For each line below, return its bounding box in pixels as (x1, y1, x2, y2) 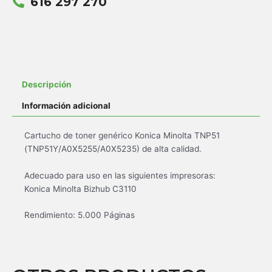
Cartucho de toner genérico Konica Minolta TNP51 (24, 130, 220, 140)
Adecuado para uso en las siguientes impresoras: (24, 170, 216, 180)
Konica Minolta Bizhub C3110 (24, 183, 137, 194)
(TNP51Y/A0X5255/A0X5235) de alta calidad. (24, 143, 202, 154)
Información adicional (22, 100, 111, 110)
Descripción (22, 79, 72, 89)
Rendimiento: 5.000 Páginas (24, 210, 135, 220)
